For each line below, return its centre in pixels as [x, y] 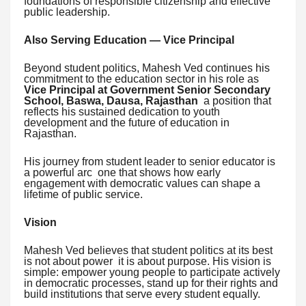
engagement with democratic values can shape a [142, 183]
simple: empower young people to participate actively [152, 272]
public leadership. [67, 12]
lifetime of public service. [83, 194]
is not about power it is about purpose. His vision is [148, 261]
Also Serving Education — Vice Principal [129, 40]
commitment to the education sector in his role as [141, 79]
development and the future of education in [127, 123]
